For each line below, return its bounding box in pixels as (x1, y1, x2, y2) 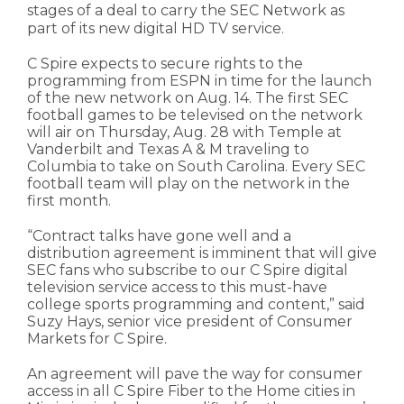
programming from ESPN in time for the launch (27, 72, 372, 90)
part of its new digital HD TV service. (27, 20, 284, 38)
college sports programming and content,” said (27, 296, 365, 314)
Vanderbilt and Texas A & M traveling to (27, 141, 309, 159)
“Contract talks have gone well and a (27, 227, 291, 245)
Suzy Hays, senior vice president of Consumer (27, 313, 353, 331)
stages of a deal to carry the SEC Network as (27, 2, 344, 20)
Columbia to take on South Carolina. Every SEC (27, 158, 365, 176)
